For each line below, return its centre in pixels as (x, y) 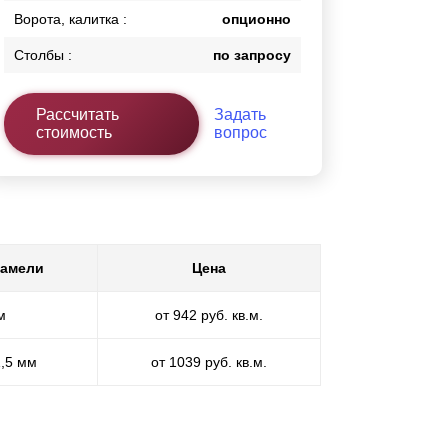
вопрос (240, 133)
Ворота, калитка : (71, 19)
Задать (239, 115)
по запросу (252, 55)
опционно (256, 19)
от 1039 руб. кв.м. (209, 361)
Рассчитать (78, 115)
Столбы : (43, 55)
